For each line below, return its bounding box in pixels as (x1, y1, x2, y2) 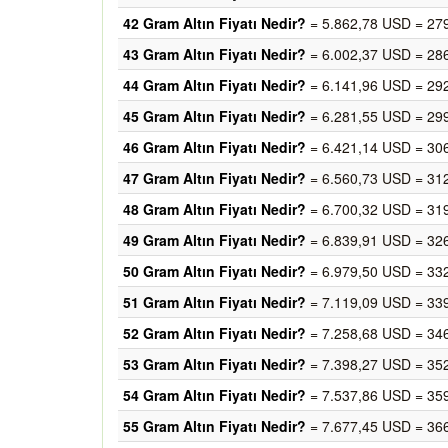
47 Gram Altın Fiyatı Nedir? (123, 168, 306, 188)
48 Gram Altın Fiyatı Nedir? (123, 199, 306, 219)
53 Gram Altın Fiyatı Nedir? (123, 354, 306, 374)
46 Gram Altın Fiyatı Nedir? (123, 137, 306, 157)
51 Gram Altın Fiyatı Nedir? (123, 292, 306, 312)
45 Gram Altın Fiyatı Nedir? (123, 106, 306, 126)
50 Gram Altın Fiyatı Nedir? (123, 261, 306, 281)
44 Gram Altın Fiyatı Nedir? (123, 75, 306, 95)
